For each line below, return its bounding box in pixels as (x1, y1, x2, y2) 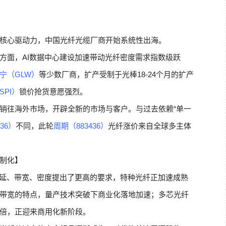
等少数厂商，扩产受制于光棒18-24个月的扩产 (39, 70, 194, 79)
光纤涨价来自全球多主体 (108, 122, 191, 130)
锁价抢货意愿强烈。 (19, 87, 87, 96)
